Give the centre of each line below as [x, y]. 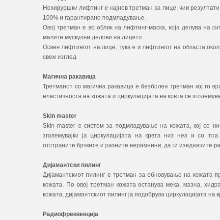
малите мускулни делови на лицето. [93, 37]
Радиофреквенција [70, 214]
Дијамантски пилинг [72, 165]
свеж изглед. [60, 57]
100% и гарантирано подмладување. [94, 18]
